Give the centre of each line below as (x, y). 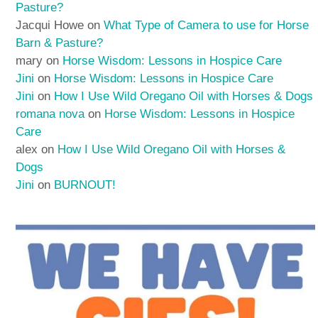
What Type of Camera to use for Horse (207, 26)
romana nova (50, 114)
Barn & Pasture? (60, 43)
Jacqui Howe (50, 26)
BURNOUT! (85, 185)
